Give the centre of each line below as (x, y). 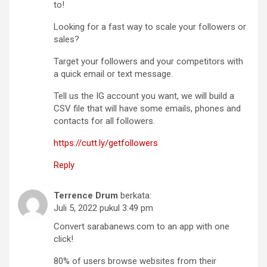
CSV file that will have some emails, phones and (147, 108)
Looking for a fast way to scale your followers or (150, 27)
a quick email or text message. (113, 74)
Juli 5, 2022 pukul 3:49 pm (103, 208)
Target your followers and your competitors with (148, 61)
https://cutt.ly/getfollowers (106, 143)
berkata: (136, 195)
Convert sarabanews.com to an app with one (142, 226)
